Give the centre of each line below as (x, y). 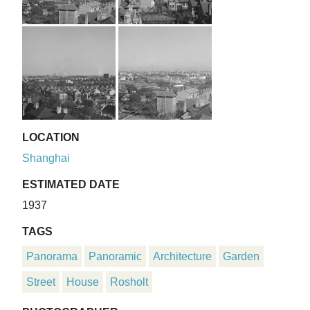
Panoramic (115, 257)
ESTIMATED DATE (71, 185)
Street (41, 282)
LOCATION (51, 138)
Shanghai (46, 158)
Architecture (182, 257)
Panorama (52, 257)
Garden (241, 257)
